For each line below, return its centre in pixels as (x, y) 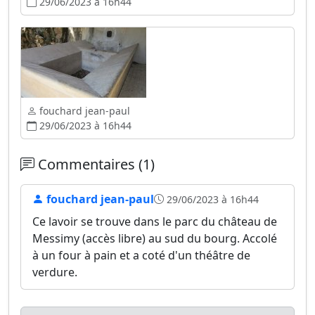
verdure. (55, 272)
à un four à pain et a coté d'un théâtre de (141, 255)
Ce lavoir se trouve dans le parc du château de (155, 221)
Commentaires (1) (95, 164)
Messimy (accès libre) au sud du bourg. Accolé (155, 238)
